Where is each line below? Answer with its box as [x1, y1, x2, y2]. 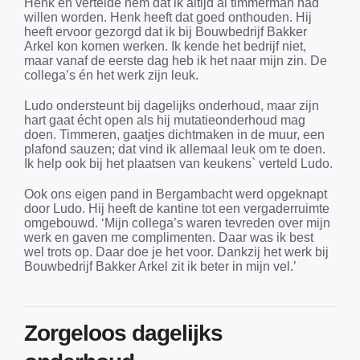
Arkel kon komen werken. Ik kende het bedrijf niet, [23, 39, 306, 54]
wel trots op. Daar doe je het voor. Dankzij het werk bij [23, 245, 329, 260]
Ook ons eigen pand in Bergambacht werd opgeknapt [23, 187, 327, 202]
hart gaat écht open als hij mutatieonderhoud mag [23, 113, 305, 128]
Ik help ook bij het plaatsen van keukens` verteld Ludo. [23, 157, 333, 171]
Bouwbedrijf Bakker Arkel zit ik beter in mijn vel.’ [23, 260, 297, 274]
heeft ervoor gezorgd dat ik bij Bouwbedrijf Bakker [23, 25, 307, 39]
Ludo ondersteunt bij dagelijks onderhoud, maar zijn [23, 99, 319, 113]
